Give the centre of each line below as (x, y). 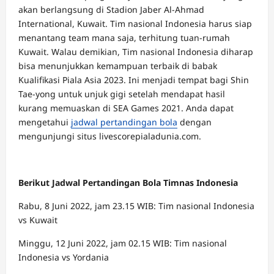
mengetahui (45, 122)
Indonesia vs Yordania (64, 257)
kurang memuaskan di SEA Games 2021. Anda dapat (126, 108)
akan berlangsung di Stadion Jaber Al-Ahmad (111, 9)
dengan (194, 122)
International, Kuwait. (64, 24)
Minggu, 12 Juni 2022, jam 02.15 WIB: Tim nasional (123, 243)
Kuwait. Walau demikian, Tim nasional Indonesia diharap (136, 52)
